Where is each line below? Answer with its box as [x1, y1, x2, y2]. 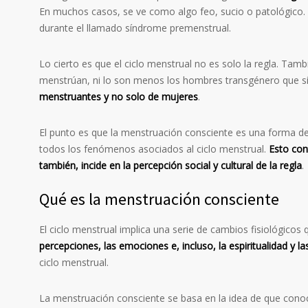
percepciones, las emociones [39, 239, 168, 253]
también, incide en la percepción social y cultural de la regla [39, 159, 302, 173]
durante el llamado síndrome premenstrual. [39, 21, 231, 35]
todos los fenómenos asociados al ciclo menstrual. [39, 142, 269, 156]
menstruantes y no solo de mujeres [39, 90, 198, 104]
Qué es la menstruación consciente [39, 188, 279, 210]
